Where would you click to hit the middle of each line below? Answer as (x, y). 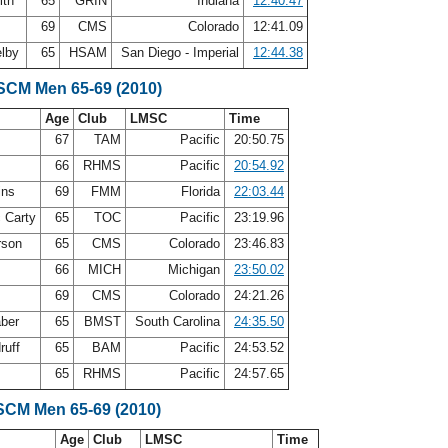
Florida (200, 191)
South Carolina (177, 321)
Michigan (194, 269)
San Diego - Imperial (180, 52)
